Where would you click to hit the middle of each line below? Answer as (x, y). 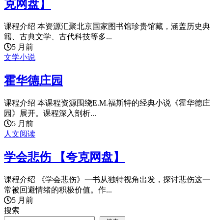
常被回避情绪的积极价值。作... (58, 190)
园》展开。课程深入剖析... (50, 113)
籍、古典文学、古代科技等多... (58, 37)
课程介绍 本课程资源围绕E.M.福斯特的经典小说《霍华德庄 (107, 103)
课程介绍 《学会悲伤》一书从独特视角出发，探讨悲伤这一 (107, 179)
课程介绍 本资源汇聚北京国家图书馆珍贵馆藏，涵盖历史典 (107, 27)
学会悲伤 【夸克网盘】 (64, 157)
